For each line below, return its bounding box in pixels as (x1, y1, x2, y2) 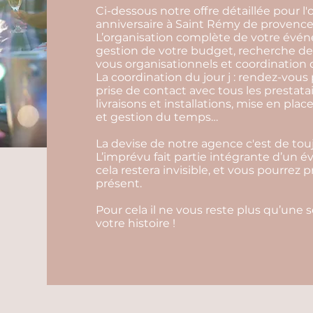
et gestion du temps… (96, 110, 219, 124)
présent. (96, 177, 143, 190)
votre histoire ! (96, 217, 176, 230)
